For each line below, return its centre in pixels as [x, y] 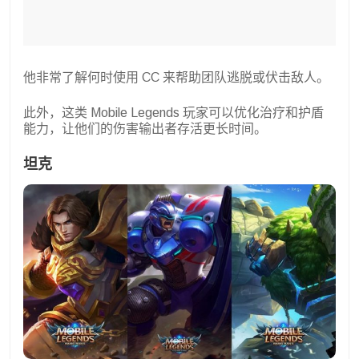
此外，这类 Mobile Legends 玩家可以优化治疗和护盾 [173, 112]
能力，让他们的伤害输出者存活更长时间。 [145, 128]
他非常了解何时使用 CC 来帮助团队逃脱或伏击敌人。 [176, 77]
